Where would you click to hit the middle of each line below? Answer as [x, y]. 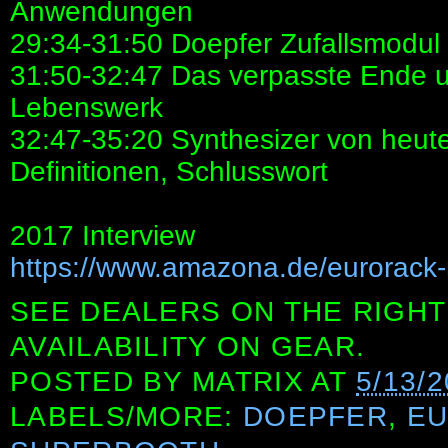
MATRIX [248, 382]
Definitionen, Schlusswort [169, 172]
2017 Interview [102, 236]
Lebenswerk [86, 108]
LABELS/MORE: [126, 417]
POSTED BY [101, 382]
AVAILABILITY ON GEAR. [188, 347]
